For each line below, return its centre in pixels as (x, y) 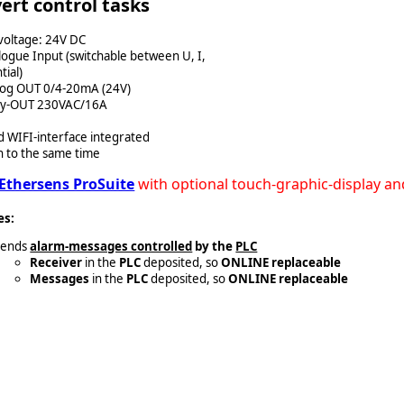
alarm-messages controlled (111, 247)
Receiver (56, 263)
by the (214, 247)
